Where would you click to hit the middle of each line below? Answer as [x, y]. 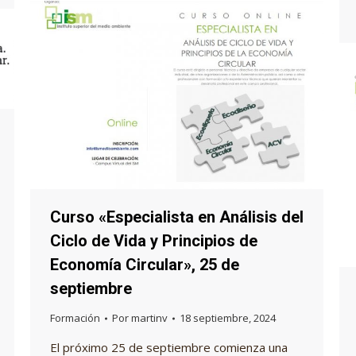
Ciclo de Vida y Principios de [154, 241]
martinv [149, 318]
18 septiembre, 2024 [228, 318]
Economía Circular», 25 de [145, 265]
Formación [75, 318]
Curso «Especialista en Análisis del [177, 217]
